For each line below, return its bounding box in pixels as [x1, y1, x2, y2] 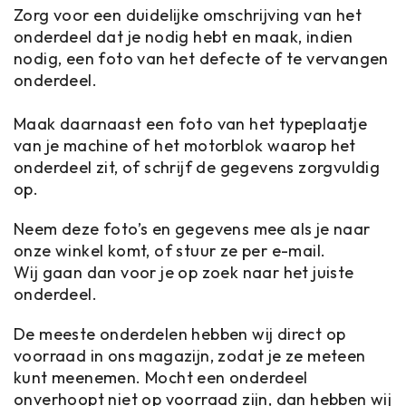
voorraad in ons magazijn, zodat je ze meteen [14, 345, 366, 366]
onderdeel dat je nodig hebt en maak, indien [14, 26, 353, 47]
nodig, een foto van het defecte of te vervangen [14, 48, 389, 69]
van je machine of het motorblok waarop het [14, 135, 356, 156]
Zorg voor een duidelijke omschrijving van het [14, 5, 362, 25]
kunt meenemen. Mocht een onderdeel [14, 367, 308, 388]
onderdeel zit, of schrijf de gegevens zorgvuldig [14, 157, 381, 178]
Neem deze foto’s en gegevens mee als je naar [14, 218, 371, 239]
